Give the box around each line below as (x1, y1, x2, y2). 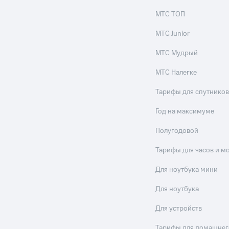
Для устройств (155, 203, 202, 214)
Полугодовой (155, 126, 199, 136)
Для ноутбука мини (155, 165, 218, 175)
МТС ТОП (155, 9, 186, 19)
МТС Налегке (155, 67, 197, 78)
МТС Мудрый (155, 48, 198, 58)
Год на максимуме (155, 106, 215, 117)
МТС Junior (155, 29, 190, 39)
